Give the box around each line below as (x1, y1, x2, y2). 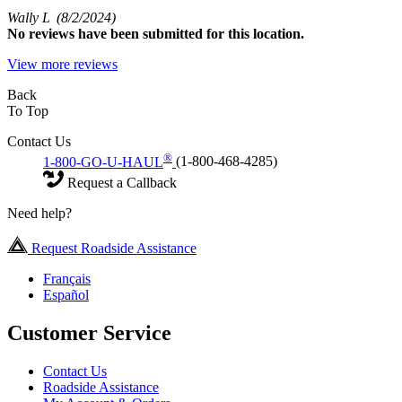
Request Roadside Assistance (28, 240, 197, 256)
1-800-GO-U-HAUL (43, 153, 163, 170)
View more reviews (7, 57, 118, 73)
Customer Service (7, 320, 171, 345)
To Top (7, 103, 48, 119)
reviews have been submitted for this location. (29, 26, 304, 42)
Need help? (7, 205, 72, 221)
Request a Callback (64, 174, 177, 190)
